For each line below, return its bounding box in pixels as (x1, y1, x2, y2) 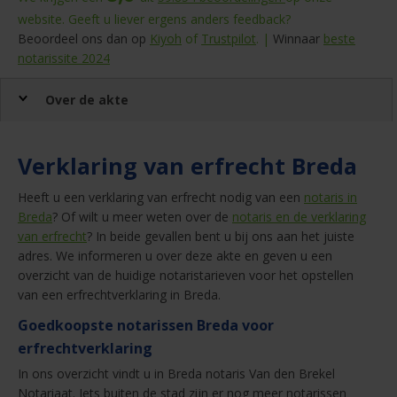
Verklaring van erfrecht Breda (18, 151, 357, 182)
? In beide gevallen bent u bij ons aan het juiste (87, 228, 354, 245)
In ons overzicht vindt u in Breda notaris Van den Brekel (18, 365, 335, 383)
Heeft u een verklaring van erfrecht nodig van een (18, 189, 304, 206)
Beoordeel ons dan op (18, 30, 150, 48)
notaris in (304, 189, 357, 206)
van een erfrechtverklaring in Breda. (18, 286, 221, 304)
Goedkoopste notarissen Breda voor (18, 315, 274, 336)
